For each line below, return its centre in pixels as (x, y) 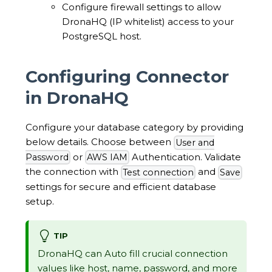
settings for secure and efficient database (121, 186)
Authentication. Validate (185, 157)
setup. (40, 201)
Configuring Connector (127, 77)
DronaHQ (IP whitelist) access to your (148, 21)
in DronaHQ (77, 98)
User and (195, 142)
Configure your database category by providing (134, 127)
